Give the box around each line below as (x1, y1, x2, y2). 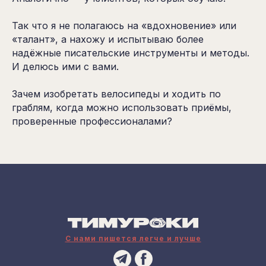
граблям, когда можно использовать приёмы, (12, 102, 232, 114)
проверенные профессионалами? (12, 115, 172, 128)
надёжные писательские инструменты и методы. (12, 47, 249, 59)
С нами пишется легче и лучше (65, 234, 201, 243)
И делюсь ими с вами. (12, 61, 119, 73)
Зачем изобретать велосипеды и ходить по (12, 88, 221, 100)
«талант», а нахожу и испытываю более (12, 33, 204, 46)
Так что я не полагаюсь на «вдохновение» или (12, 20, 236, 32)
